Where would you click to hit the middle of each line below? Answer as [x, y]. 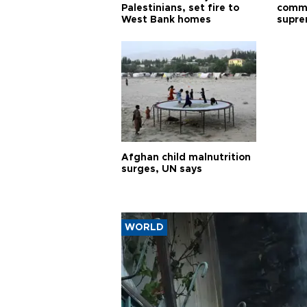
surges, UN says [162, 169]
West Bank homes [166, 20]
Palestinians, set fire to [180, 8]
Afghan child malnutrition [186, 157]
